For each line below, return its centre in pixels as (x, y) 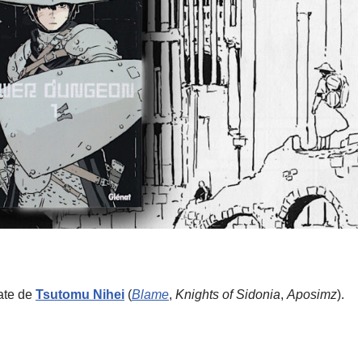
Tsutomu (63, 294)
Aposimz (312, 294)
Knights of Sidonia (228, 294)
